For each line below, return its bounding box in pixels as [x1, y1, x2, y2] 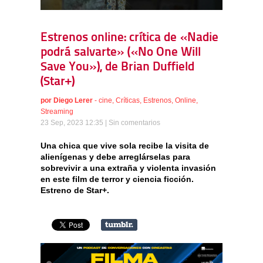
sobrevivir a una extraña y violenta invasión [41, 163, 216, 173]
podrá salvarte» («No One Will [41, 46, 201, 59]
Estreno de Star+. [41, 185, 109, 195]
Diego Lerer [53, 96, 93, 104]
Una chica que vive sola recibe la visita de [41, 140, 209, 150]
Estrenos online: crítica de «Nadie [41, 31, 218, 44]
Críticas [116, 96, 140, 104]
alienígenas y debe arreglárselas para [41, 151, 190, 161]
